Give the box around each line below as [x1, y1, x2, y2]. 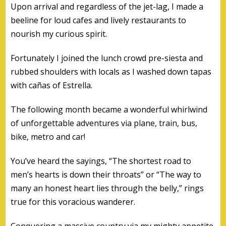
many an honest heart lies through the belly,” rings [11, 182, 204, 194]
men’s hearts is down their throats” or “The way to [11, 168, 202, 180]
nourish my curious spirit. [11, 28, 107, 39]
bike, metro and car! [11, 131, 86, 142]
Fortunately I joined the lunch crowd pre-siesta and [11, 52, 203, 64]
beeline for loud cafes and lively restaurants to [11, 14, 187, 26]
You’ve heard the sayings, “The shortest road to [11, 155, 192, 166]
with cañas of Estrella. [11, 79, 93, 91]
